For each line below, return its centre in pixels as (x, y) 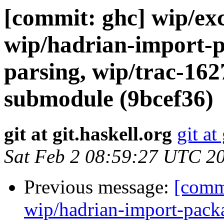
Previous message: (99, 187)
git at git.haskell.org (88, 134)
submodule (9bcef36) (109, 98)
